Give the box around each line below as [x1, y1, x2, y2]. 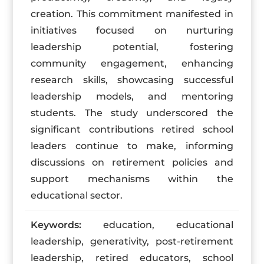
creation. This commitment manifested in [31, 8, 233, 19]
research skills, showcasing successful [31, 74, 233, 85]
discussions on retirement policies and [31, 157, 233, 168]
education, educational [81, 219, 233, 230]
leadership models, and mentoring [31, 91, 233, 102]
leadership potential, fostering [31, 41, 233, 52]
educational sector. [31, 190, 123, 201]
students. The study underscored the [31, 107, 233, 118]
